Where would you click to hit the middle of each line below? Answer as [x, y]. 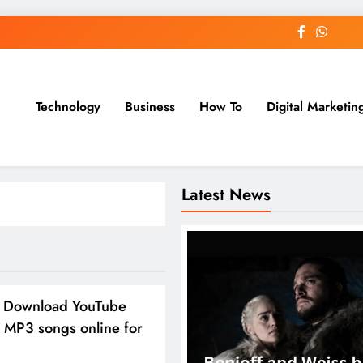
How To [220, 107]
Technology [68, 107]
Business [149, 107]
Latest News [226, 194]
